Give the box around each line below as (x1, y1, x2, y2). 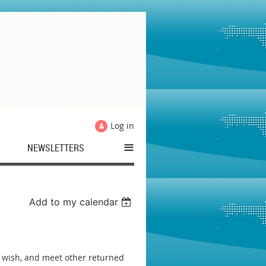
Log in (110, 120, 134, 131)
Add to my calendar (29, 196, 119, 208)
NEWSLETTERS (27, 141, 84, 154)
